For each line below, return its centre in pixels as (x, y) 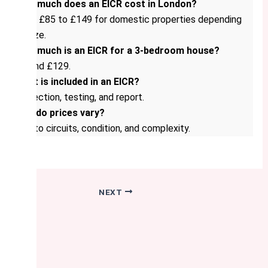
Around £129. (42, 66)
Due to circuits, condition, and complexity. (102, 129)
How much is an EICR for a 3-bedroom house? (117, 51)
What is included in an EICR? (77, 82)
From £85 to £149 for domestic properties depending (128, 20)
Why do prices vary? (60, 113)
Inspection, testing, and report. (79, 98)
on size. (30, 35)
